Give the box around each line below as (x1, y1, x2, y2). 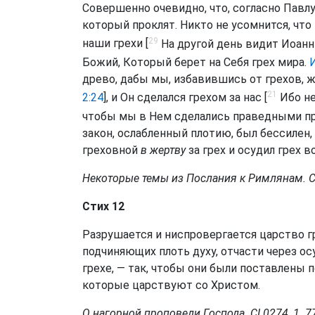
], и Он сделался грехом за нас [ (103, 91, 267, 105)
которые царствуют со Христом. (82, 278, 260, 292)
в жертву (141, 143, 186, 157)
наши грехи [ (82, 37, 148, 51)
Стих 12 (82, 199, 124, 213)
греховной (82, 143, 141, 157)
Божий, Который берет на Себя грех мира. (82, 55, 307, 69)
